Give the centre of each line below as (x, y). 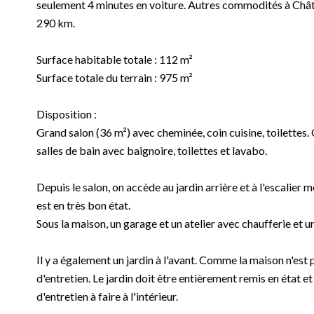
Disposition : (67, 114)
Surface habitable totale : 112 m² (115, 59)
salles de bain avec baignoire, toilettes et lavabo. (152, 150)
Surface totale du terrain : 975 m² (115, 77)
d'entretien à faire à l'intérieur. (107, 296)
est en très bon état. (83, 205)
